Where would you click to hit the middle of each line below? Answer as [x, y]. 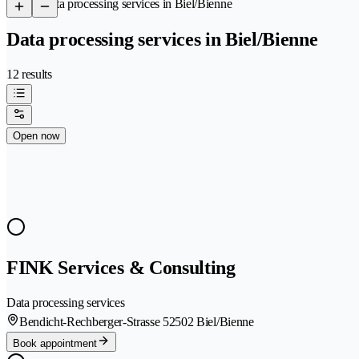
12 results [29, 74]
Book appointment [55, 343]
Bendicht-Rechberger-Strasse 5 [94, 321]
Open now [36, 135]
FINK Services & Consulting [121, 267]
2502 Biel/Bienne [211, 321]
